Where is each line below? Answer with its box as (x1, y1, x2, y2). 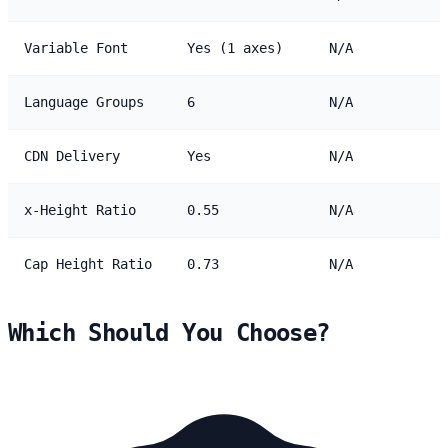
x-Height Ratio (24, 201, 136, 218)
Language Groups (24, 93, 144, 110)
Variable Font (24, 39, 128, 56)
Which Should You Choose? (8, 318, 330, 347)
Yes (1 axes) (187, 39, 283, 56)
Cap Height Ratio (24, 255, 152, 272)
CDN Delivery (24, 147, 120, 164)
